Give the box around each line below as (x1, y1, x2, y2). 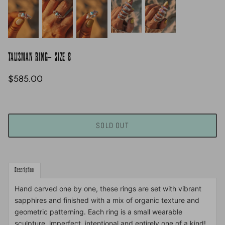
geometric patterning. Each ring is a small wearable (15, 207, 182, 216)
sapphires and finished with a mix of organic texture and (15, 195, 199, 204)
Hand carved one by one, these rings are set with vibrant (15, 184, 201, 193)
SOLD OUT (96, 121, 129, 131)
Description (15, 166, 34, 174)
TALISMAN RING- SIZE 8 (8, 51, 71, 63)
